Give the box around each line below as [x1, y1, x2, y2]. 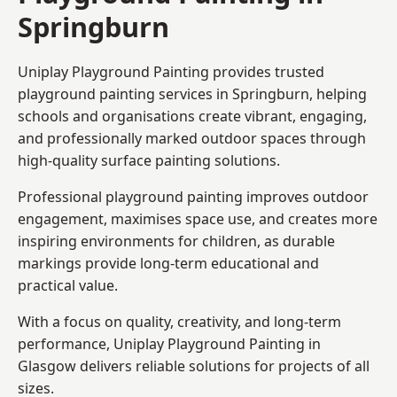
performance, [18, 333, 113, 354]
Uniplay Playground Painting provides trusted [18, 61, 324, 82]
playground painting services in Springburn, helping [18, 83, 367, 104]
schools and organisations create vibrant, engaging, [18, 105, 367, 126]
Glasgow [18, 355, 76, 376]
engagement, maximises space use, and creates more [18, 208, 378, 229]
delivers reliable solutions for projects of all [76, 355, 370, 376]
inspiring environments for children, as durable [18, 230, 335, 251]
